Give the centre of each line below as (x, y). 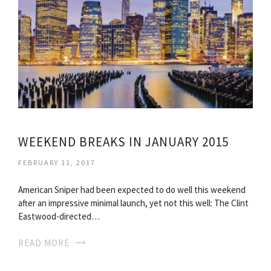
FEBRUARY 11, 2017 (57, 162)
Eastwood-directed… (59, 216)
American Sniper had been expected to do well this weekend (132, 190)
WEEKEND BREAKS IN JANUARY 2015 (123, 142)
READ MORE (44, 243)
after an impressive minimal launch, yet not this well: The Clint (133, 203)
